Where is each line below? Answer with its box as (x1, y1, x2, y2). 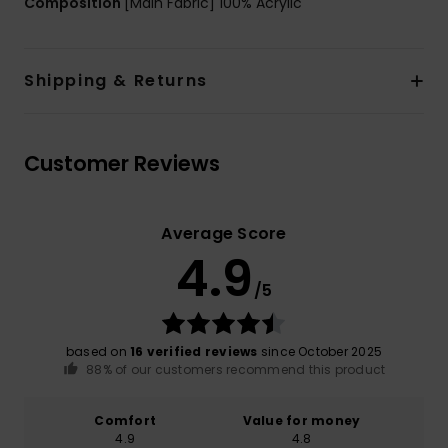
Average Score (161, 221, 287, 245)
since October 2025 (257, 342, 383, 360)
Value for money (242, 412, 361, 430)
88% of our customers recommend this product (86, 360, 386, 378)
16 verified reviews (130, 342, 258, 360)
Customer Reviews (24, 148, 220, 178)
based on (65, 342, 131, 360)
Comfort (94, 412, 157, 430)
